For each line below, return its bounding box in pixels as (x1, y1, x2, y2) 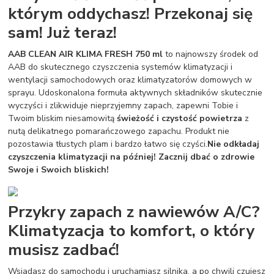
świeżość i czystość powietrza (117, 112, 243, 124)
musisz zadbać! (8, 239, 120, 261)
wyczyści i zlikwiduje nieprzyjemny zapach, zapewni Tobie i (8, 99, 239, 111)
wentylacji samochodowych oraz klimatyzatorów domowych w (8, 73, 253, 86)
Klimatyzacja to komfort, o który (8, 220, 255, 242)
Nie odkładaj (207, 138, 260, 150)
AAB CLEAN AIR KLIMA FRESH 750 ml (8, 48, 163, 60)
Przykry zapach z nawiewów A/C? (8, 201, 261, 223)
